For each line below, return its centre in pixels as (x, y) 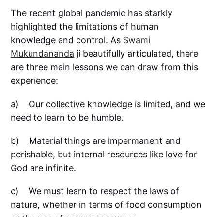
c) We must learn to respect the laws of (95, 191)
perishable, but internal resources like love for (104, 154)
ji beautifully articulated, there (136, 53)
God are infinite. (44, 168)
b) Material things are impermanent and (96, 140)
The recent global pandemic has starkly (92, 13)
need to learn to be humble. (67, 117)
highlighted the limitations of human (85, 26)
